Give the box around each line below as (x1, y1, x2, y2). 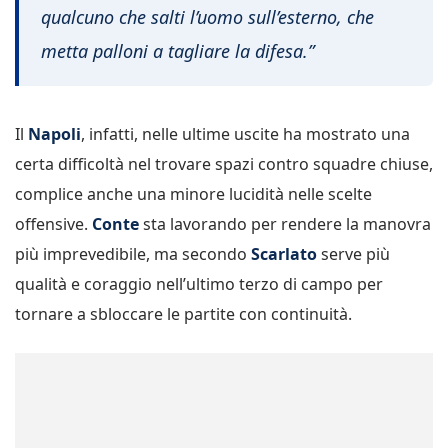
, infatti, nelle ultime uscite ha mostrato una (81, 122, 410, 145)
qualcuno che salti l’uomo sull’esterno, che (41, 5, 374, 30)
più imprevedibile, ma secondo (15, 242, 251, 265)
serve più (317, 242, 390, 265)
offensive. (15, 212, 92, 235)
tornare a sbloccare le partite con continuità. (15, 302, 352, 325)
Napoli (28, 122, 81, 145)
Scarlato (251, 242, 317, 265)
